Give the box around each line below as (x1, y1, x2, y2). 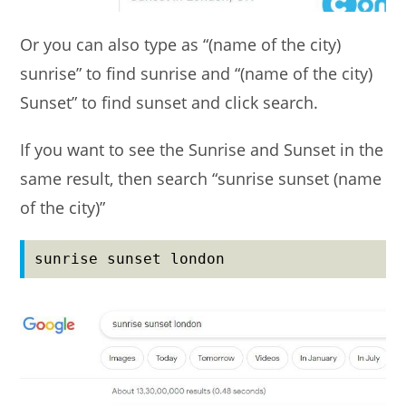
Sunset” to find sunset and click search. (20, 92, 319, 113)
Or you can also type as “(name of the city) (20, 34, 342, 55)
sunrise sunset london (34, 250, 226, 267)
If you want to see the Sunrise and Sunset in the (20, 139, 384, 160)
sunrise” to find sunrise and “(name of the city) (20, 63, 373, 84)
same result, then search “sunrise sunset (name (20, 168, 382, 189)
